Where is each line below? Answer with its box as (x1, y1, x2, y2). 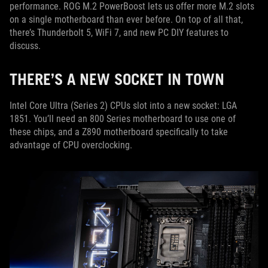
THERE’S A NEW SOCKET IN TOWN (10, 69, 233, 89)
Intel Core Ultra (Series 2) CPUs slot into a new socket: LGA (10, 100, 237, 111)
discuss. (10, 40, 43, 51)
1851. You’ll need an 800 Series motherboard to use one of (10, 113, 236, 124)
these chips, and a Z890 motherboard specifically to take (10, 126, 228, 138)
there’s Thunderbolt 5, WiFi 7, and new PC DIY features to (10, 27, 229, 38)
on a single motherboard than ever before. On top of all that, (10, 14, 243, 25)
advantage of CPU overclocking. (10, 139, 132, 151)
